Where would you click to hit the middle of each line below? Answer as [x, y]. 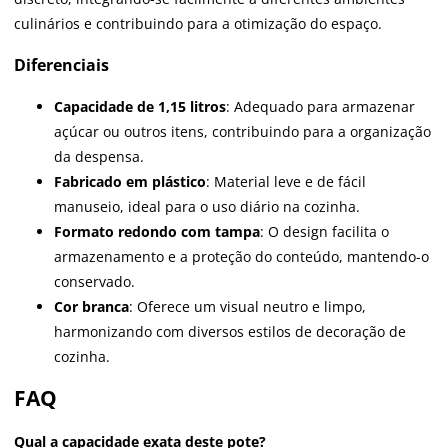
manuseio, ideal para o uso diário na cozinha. [207, 207]
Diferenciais [61, 64]
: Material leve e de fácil [286, 182]
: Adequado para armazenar [320, 107]
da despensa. [99, 157]
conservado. [94, 282]
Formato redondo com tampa [157, 232]
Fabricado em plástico [130, 182]
